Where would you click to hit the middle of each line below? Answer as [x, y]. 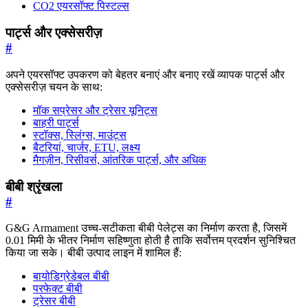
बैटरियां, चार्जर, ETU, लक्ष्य [87, 147]
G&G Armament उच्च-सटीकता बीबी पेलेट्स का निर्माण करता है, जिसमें [146, 228]
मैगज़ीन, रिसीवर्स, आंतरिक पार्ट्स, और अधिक [120, 159]
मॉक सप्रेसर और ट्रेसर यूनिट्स [95, 110]
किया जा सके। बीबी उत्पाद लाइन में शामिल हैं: [93, 253]
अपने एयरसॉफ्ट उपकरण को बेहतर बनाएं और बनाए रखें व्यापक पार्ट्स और [145, 74]
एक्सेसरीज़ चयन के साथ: [54, 87]
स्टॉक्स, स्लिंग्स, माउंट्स [80, 135]
